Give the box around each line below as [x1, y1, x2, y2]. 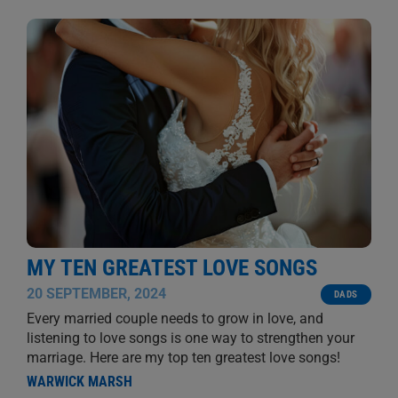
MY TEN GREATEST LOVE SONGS [26, 255, 317, 282]
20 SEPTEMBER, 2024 [26, 285, 166, 303]
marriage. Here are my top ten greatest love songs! [26, 349, 340, 367]
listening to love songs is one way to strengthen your [26, 330, 354, 347]
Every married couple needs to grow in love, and [26, 310, 323, 328]
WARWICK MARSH [26, 373, 132, 391]
